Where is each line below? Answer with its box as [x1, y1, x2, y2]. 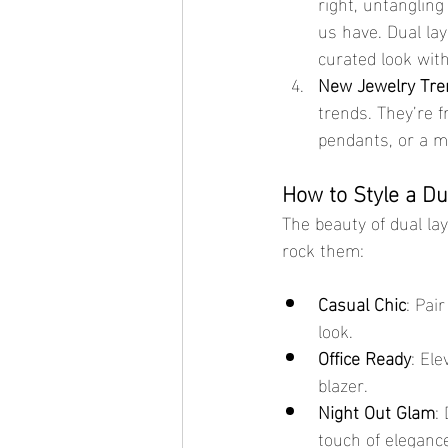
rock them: [282, 232, 364, 265]
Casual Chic [318, 286, 406, 319]
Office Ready [318, 340, 411, 373]
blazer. [318, 367, 368, 400]
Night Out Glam [318, 394, 435, 427]
